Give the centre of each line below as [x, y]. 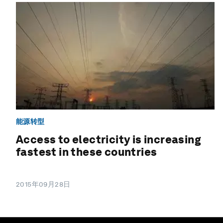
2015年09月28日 [43, 184]
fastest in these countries [87, 152]
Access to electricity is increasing [109, 140]
